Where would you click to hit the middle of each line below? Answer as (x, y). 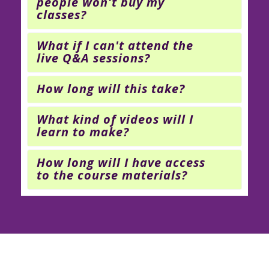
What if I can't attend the (115, 46)
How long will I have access (121, 163)
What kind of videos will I (115, 119)
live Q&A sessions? (93, 58)
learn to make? (83, 132)
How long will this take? (111, 89)
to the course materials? (112, 175)
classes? (62, 15)
